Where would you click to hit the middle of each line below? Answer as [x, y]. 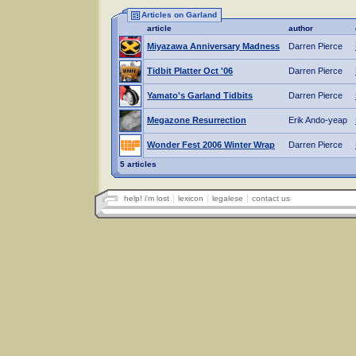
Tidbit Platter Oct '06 [190, 71]
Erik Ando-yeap [318, 120]
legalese [228, 198]
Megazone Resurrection [197, 120]
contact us [271, 198]
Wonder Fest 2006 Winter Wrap [211, 145]
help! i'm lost [147, 198]
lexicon [191, 198]
